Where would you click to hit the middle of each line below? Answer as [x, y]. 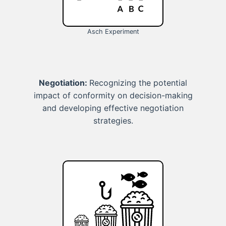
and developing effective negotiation [113, 108]
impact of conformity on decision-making [113, 96]
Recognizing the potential [138, 83]
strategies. [113, 121]
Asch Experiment [113, 31]
